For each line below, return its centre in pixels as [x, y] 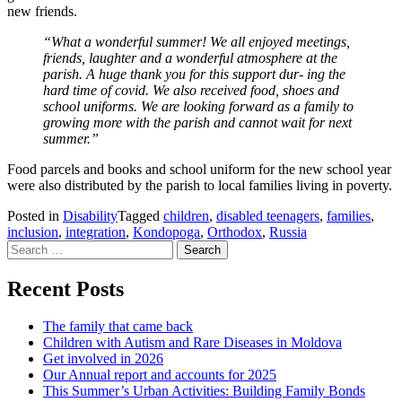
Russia [288, 232]
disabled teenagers [268, 215]
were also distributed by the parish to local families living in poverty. [200, 185]
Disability [90, 215]
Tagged [140, 215]
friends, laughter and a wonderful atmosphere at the [190, 57]
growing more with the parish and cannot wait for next [197, 122]
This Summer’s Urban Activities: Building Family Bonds [204, 391]
